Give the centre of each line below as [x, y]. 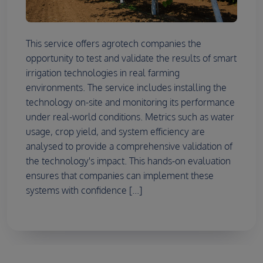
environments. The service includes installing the [126, 88]
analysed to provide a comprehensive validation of [129, 146]
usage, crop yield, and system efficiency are [115, 132]
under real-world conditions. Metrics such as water [130, 117]
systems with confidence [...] [84, 190]
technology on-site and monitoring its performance [130, 102]
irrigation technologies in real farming [103, 73]
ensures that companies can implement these [120, 176]
